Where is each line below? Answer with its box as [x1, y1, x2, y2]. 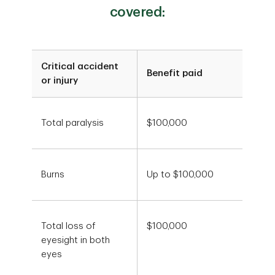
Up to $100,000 [147, 169, 214, 179]
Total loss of [41, 221, 96, 231]
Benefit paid [147, 68, 203, 78]
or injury [41, 76, 79, 85]
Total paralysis [41, 118, 104, 128]
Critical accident [41, 61, 119, 71]
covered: [109, 5, 166, 19]
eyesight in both [41, 235, 110, 245]
